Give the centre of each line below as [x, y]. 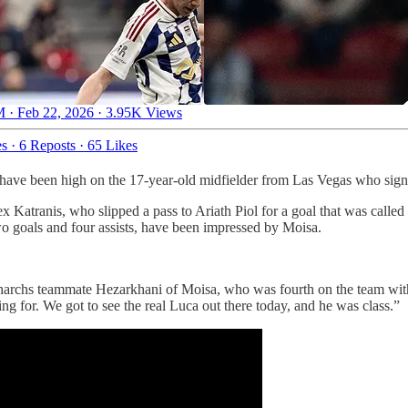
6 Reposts [47, 145]
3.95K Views [144, 112]
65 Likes [112, 145]
